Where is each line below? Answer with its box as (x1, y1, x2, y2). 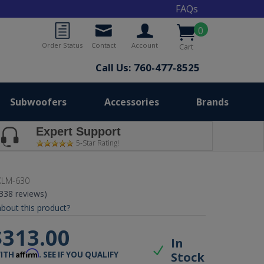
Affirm (16, 249, 39, 258)
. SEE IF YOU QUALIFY (39, 249, 119, 260)
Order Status (42, 41, 83, 49)
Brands (196, 95, 229, 108)
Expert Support (35, 125, 121, 138)
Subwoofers (10, 95, 67, 108)
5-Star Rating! (74, 138, 120, 148)
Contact (91, 41, 116, 49)
